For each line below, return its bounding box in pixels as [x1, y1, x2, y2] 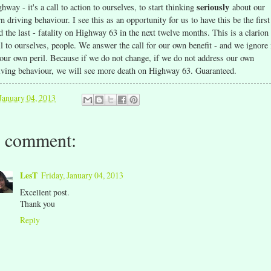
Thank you [20, 198, 55, 210]
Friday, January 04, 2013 [41, 169, 123, 181]
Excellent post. [20, 186, 69, 198]
